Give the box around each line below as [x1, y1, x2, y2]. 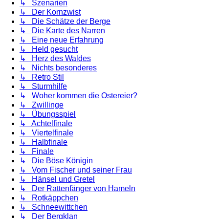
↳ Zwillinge [20, 101, 64, 109]
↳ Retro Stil [20, 73, 64, 82]
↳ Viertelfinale [20, 129, 73, 137]
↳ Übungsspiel [20, 110, 76, 119]
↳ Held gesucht [20, 45, 78, 54]
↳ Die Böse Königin [20, 156, 93, 165]
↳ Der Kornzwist [20, 8, 81, 17]
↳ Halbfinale [20, 138, 67, 147]
